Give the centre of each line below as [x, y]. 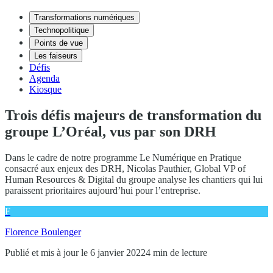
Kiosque [45, 89]
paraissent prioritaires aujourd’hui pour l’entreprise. [103, 190]
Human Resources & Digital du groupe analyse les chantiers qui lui [134, 179]
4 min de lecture [176, 252]
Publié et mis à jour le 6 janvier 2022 [75, 252]
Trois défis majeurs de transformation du [133, 115]
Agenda [44, 78]
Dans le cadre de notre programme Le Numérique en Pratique [123, 157]
